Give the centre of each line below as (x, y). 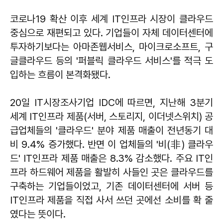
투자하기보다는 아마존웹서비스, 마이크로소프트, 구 (111, 47)
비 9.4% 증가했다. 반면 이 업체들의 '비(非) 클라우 (111, 144)
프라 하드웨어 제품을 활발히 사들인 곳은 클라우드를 (111, 172)
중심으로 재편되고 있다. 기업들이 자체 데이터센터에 (111, 33)
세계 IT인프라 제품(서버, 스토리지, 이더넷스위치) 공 (111, 116)
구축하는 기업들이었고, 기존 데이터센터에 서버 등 (111, 186)
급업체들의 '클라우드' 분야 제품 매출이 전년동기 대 (111, 130)
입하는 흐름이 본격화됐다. (60, 74)
